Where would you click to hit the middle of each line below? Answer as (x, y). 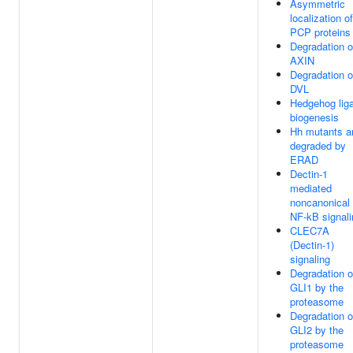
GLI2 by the (317, 330)
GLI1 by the (317, 287)
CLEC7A (310, 230)
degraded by (318, 145)
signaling (310, 259)
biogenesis (314, 117)
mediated (311, 188)
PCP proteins (320, 32)
